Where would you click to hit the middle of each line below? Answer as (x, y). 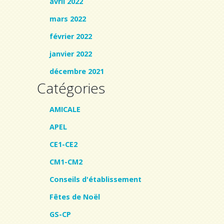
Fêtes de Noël (75, 196)
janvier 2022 (71, 53)
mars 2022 (68, 18)
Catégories (71, 88)
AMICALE (65, 109)
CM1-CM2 (66, 161)
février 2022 (71, 36)
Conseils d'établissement (95, 179)
